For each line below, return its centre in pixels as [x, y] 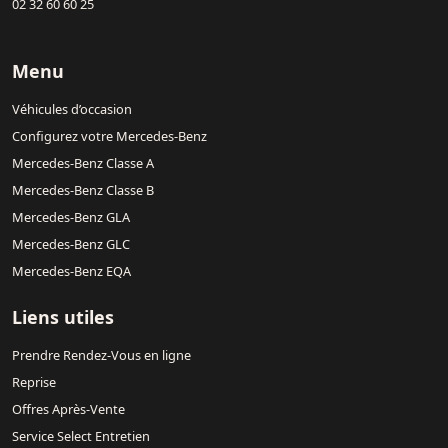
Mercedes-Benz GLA [71, 216]
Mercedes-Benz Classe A [83, 162]
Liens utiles [63, 316]
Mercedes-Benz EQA [71, 270]
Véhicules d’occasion [72, 108]
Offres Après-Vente [68, 408]
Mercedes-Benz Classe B [83, 189]
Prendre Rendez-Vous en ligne [101, 354]
